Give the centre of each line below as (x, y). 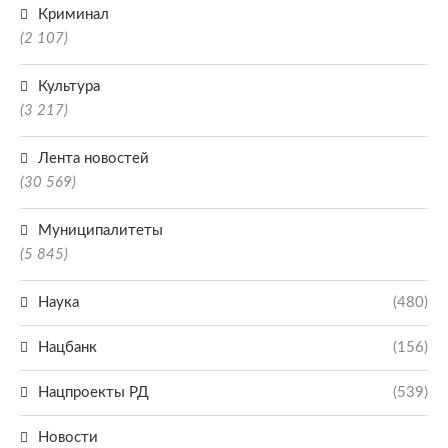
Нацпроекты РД (93, 392)
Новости (68, 437)
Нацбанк (67, 347)
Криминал (73, 14)
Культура (69, 86)
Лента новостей (93, 158)
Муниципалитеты (100, 230)
